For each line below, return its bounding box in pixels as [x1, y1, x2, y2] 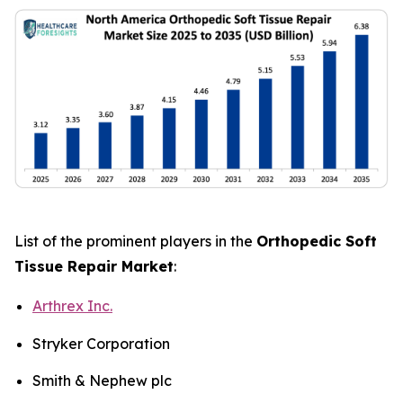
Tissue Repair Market [14, 257, 174, 276]
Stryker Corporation [32, 334, 170, 353]
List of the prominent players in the [14, 232, 256, 251]
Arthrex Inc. [32, 297, 112, 316]
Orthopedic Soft [256, 232, 377, 251]
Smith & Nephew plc [32, 371, 172, 390]
